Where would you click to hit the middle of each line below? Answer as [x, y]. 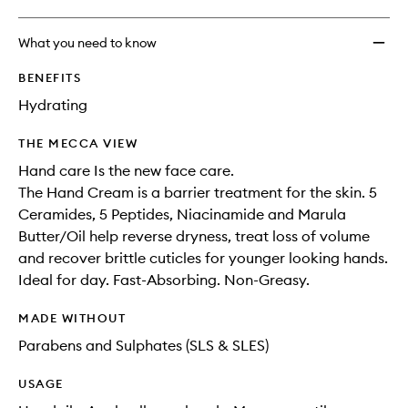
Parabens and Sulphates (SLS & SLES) [143, 346]
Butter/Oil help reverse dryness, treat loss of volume [194, 236]
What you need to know [87, 43]
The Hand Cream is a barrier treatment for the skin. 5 [198, 193]
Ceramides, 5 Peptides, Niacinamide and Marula [182, 214]
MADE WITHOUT [72, 318]
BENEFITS [50, 78]
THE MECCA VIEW [78, 143]
